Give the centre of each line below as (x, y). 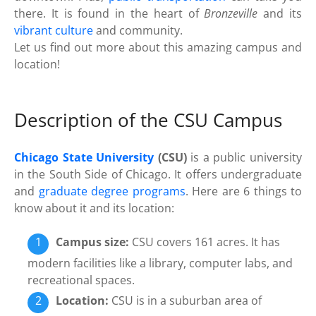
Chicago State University (84, 157)
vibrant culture (54, 30)
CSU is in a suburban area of (186, 300)
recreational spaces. (81, 280)
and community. (138, 30)
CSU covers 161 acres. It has (205, 242)
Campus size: (93, 242)
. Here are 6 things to (243, 191)
